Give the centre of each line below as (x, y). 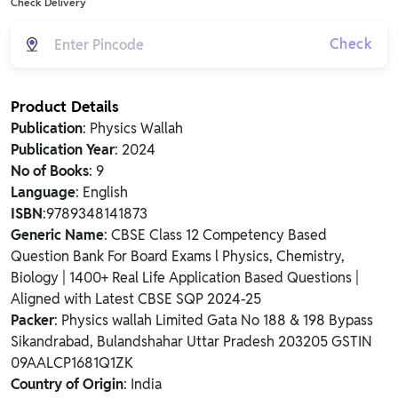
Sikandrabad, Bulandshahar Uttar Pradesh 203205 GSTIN (191, 342)
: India (143, 384)
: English (102, 192)
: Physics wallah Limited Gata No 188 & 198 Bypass (214, 320)
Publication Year (63, 150)
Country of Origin (67, 384)
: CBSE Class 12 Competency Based (215, 235)
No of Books (50, 171)
